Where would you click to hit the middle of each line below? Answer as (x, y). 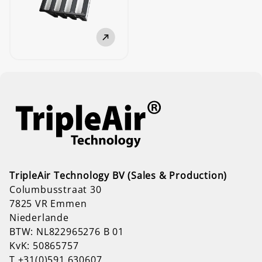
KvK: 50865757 (44, 245)
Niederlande (39, 217)
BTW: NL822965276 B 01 (67, 231)
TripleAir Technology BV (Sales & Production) (118, 175)
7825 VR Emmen (48, 203)
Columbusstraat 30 (56, 189)
